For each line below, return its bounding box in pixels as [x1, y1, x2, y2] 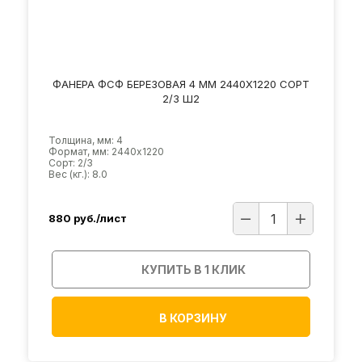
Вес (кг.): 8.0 [48, 167, 107, 180]
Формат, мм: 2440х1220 [48, 145, 164, 158]
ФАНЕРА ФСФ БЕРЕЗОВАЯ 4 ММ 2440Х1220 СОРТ [53, 77, 309, 90]
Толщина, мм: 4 [48, 133, 123, 146]
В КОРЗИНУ [159, 310, 227, 325]
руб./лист [74, 212, 127, 225]
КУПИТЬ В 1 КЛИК [141, 262, 246, 276]
